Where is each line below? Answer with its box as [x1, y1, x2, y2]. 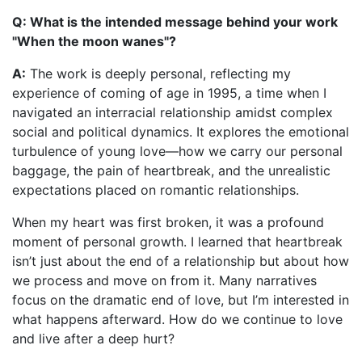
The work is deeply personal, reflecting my [26, 65, 291, 82]
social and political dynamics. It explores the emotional [12, 123, 349, 140]
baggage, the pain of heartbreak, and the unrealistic [12, 162, 330, 179]
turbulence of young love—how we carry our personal [12, 142, 343, 159]
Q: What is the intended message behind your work [12, 13, 338, 30]
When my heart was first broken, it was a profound [12, 213, 324, 230]
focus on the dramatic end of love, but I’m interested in [12, 291, 349, 308]
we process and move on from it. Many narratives [12, 271, 317, 288]
